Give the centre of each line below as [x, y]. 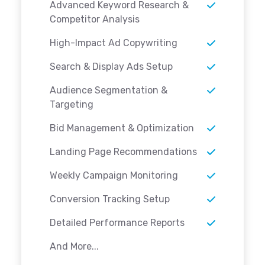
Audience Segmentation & [109, 91]
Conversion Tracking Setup [110, 199]
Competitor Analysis [95, 20]
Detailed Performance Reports [117, 223]
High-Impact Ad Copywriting [114, 43]
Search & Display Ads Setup [111, 67]
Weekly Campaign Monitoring [114, 176]
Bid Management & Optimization [122, 128]
